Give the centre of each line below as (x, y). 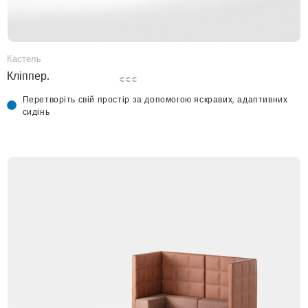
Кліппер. (28, 75)
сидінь (36, 111)
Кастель (24, 58)
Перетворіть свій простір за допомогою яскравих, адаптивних (155, 99)
